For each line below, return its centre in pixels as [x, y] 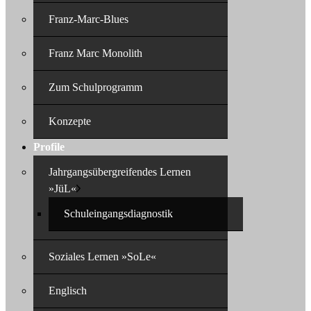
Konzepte [70, 121]
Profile [49, 147]
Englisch [68, 291]
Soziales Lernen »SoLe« [102, 257]
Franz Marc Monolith [95, 53]
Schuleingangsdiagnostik [118, 213]
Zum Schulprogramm [95, 87]
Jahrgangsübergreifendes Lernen [120, 172]
